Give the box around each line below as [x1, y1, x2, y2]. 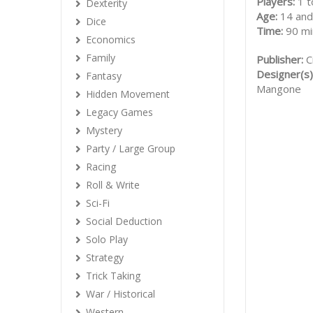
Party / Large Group [86, 142, 175, 155]
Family [86, 51, 115, 64]
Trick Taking [86, 269, 140, 282]
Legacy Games [86, 105, 153, 119]
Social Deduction [86, 214, 162, 228]
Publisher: [256, 52, 306, 66]
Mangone [256, 82, 301, 96]
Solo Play [86, 233, 128, 246]
